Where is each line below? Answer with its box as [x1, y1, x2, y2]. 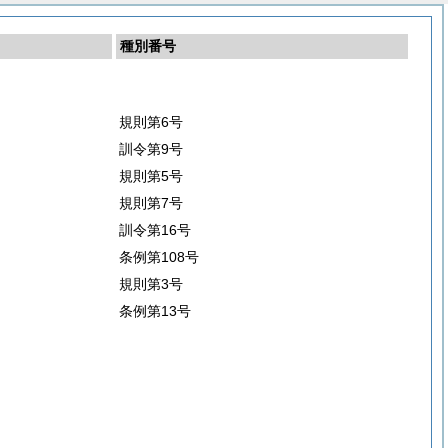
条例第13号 [119, 303, 191, 319]
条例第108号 [119, 249, 199, 265]
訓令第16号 [119, 222, 191, 238]
